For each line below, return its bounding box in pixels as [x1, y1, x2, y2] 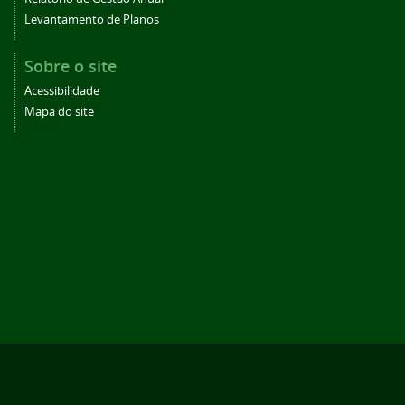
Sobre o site [24, 55, 117, 78]
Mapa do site [24, 104, 94, 120]
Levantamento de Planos [24, 12, 159, 28]
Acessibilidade [24, 83, 99, 99]
